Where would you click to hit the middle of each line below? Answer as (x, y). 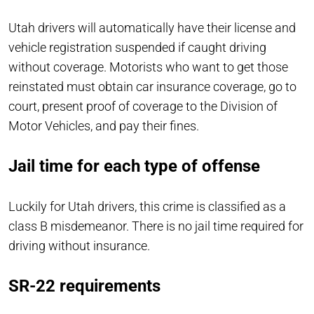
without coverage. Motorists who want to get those (148, 67)
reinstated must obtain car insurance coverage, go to (152, 86)
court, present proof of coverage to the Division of (143, 106)
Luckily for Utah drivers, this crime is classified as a (147, 206)
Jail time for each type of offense (134, 166)
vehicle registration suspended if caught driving (137, 47)
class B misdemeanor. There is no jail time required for (156, 226)
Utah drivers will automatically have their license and (152, 27)
